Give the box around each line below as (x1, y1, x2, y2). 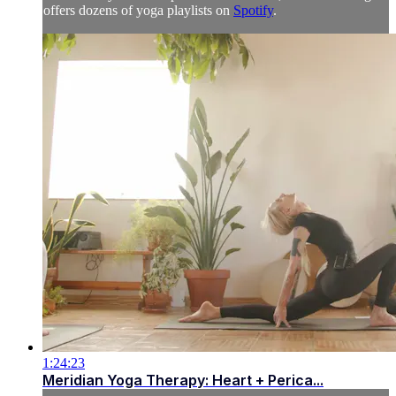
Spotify (233, 3, 273, 19)
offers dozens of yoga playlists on (43, 3, 233, 19)
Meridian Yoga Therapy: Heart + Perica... (42, 371, 324, 390)
